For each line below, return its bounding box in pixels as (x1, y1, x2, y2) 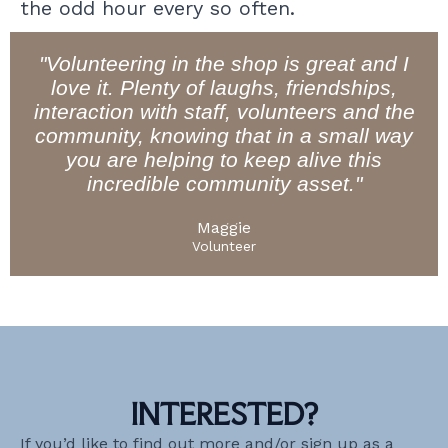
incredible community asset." (86, 172, 362, 195)
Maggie (197, 218, 251, 237)
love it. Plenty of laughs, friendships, (51, 76, 397, 99)
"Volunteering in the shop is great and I (39, 52, 409, 75)
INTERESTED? (130, 396, 318, 432)
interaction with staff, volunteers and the (33, 100, 415, 123)
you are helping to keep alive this (66, 148, 382, 171)
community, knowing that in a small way (35, 124, 413, 147)
